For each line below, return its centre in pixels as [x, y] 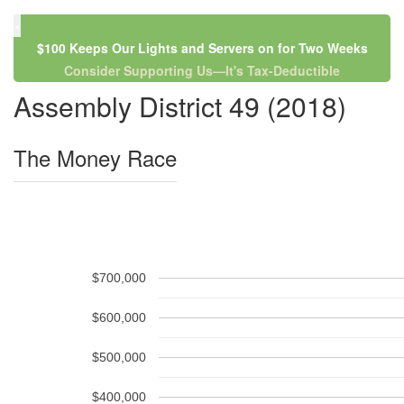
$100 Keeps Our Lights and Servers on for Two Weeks [202, 48]
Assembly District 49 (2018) [180, 106]
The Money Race [95, 157]
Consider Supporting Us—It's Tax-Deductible [202, 70]
